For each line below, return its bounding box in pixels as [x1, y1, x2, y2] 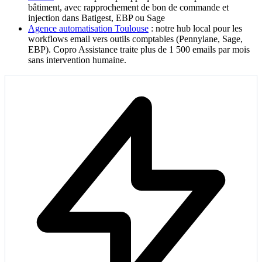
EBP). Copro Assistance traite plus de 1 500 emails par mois [28, 44, 250, 55]
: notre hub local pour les [149, 23, 242, 34]
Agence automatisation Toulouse [28, 23, 149, 34]
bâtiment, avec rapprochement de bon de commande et [28, 2, 229, 13]
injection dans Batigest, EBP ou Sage [28, 13, 165, 23]
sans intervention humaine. [28, 55, 126, 65]
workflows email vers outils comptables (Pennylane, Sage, [28, 34, 243, 44]
